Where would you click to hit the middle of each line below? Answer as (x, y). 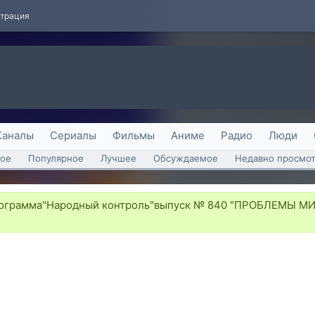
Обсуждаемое (186, 158)
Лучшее (118, 158)
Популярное (56, 158)
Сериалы (73, 135)
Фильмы (134, 135)
